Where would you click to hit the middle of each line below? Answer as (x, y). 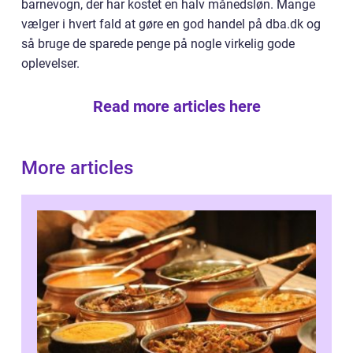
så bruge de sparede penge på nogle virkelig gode (158, 44)
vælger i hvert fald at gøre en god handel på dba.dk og (171, 24)
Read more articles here (176, 107)
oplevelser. (50, 64)
